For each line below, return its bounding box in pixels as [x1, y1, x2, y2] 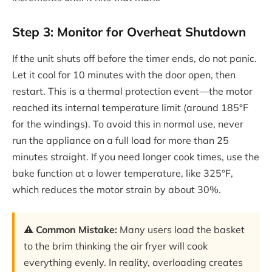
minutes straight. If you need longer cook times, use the [12, 150, 259, 163]
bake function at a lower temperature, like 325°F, [12, 166, 233, 179]
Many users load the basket [117, 223, 245, 236]
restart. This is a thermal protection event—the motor [12, 84, 253, 97]
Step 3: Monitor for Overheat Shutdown [12, 24, 246, 40]
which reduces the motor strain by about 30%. [12, 183, 221, 195]
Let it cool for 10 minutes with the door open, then [12, 68, 236, 81]
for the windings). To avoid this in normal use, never [12, 117, 243, 130]
